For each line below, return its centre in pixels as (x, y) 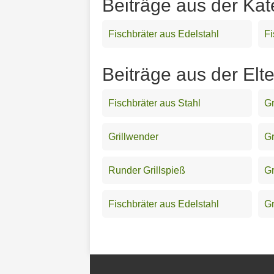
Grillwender (133, 136)
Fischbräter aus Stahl (154, 103)
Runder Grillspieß (147, 170)
